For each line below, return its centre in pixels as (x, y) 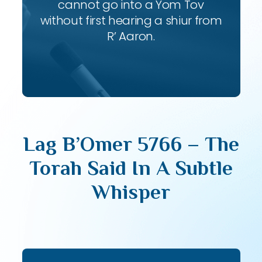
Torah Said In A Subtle (131, 168)
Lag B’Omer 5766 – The (131, 144)
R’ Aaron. (131, 36)
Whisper (131, 192)
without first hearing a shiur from (131, 20)
